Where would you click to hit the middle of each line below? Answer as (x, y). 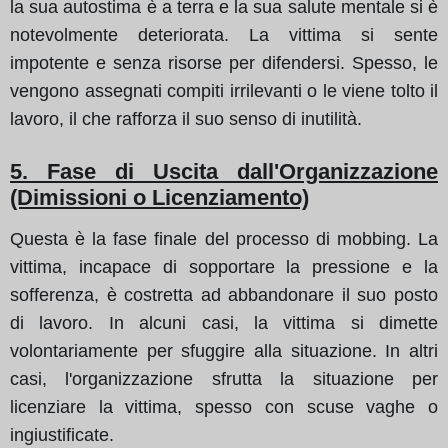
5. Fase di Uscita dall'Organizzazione (224, 171)
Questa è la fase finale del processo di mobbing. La (224, 238)
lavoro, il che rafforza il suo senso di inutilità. (186, 118)
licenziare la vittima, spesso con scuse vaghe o (224, 406)
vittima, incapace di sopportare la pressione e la (224, 266)
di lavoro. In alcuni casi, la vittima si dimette (224, 322)
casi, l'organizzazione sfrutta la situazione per (224, 378)
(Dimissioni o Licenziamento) (159, 197)
